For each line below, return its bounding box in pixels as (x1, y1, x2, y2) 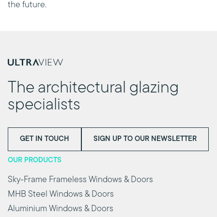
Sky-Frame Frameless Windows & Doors (8, 175, 153, 185)
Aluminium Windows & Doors (8, 204, 113, 214)
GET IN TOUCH (20, 136, 69, 143)
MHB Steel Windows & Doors (8, 190, 114, 199)
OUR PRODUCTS (8, 157, 62, 164)
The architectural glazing (8, 80, 179, 97)
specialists (8, 97, 80, 114)
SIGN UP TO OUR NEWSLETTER (93, 136, 197, 143)
